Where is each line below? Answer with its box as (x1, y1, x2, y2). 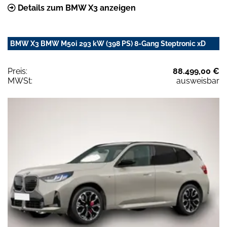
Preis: (8, 66, 27, 76)
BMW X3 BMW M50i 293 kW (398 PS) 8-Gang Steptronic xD (10, 39, 206, 48)
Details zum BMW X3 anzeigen (16, 3, 136, 13)
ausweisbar (176, 75, 219, 86)
